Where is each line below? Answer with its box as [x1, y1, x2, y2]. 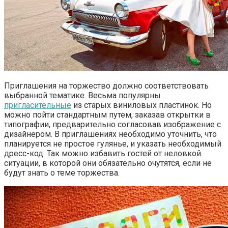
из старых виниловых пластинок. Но [71, 100, 212, 110]
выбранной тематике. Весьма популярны [4, 90, 161, 100]
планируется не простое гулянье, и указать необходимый [4, 138, 221, 149]
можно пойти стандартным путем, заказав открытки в [4, 109, 211, 120]
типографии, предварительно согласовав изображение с [4, 119, 221, 129]
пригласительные [4, 100, 71, 110]
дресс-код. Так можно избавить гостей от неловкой [4, 148, 201, 158]
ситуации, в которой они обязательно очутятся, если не [4, 158, 212, 168]
